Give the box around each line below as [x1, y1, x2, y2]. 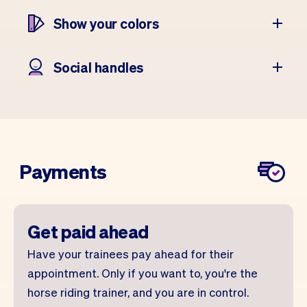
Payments [19, 159, 107, 184]
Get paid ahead [27, 220, 149, 243]
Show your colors [53, 14, 159, 32]
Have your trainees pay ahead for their [27, 246, 234, 261]
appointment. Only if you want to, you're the [27, 265, 258, 280]
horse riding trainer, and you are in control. [27, 284, 249, 299]
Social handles [53, 58, 144, 76]
